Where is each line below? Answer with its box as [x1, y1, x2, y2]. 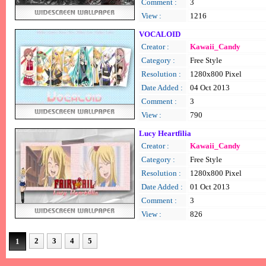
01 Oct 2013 [190, 182, 230, 191]
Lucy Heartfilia [139, 129, 191, 138]
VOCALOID [139, 30, 180, 39]
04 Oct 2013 [190, 83, 230, 92]
